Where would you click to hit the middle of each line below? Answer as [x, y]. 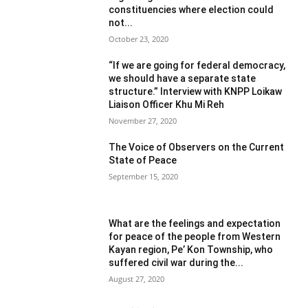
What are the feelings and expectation [195, 224]
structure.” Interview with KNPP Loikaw [196, 91]
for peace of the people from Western [195, 237]
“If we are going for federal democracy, [197, 65]
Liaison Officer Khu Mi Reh [167, 104]
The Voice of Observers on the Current [197, 147]
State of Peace [143, 160]
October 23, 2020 [139, 38]
